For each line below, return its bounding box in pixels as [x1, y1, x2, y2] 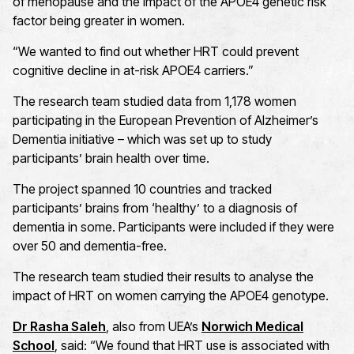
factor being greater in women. [13, 13, 188, 29]
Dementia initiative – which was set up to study [13, 131, 272, 148]
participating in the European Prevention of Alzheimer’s [13, 112, 318, 129]
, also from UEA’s [106, 318, 201, 335]
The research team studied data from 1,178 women [13, 93, 296, 110]
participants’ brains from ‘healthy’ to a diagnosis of [13, 200, 297, 217]
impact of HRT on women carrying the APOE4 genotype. [13, 288, 332, 304]
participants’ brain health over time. [13, 150, 209, 167]
